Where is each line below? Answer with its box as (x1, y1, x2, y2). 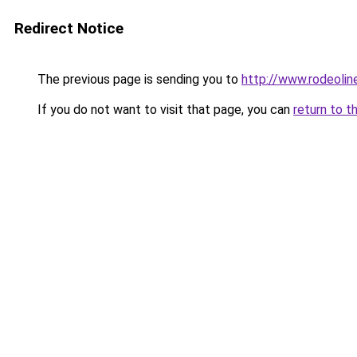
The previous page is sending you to (34, 72, 241, 87)
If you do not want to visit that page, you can (34, 102, 293, 117)
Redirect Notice (14, 19, 124, 37)
